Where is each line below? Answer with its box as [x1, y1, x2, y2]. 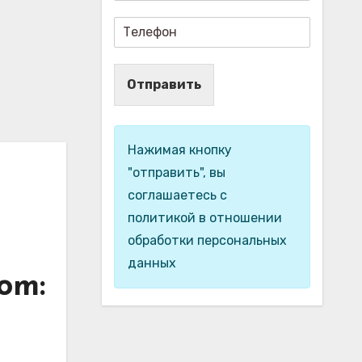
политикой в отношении [127, 209, 282, 225]
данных [127, 255, 176, 271]
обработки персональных [127, 232, 287, 248]
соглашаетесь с [127, 187, 227, 203]
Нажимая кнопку [127, 141, 232, 158]
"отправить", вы [127, 164, 225, 180]
